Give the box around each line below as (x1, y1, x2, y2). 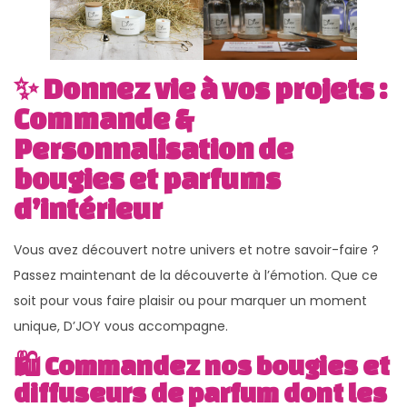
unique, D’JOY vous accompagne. (14, 317, 228, 336)
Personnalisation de (14, 133, 293, 165)
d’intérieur (14, 193, 163, 225)
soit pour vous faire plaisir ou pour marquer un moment (14, 292, 367, 311)
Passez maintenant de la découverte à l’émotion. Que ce (14, 266, 378, 285)
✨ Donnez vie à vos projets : (14, 73, 387, 105)
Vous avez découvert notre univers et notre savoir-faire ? (14, 241, 379, 260)
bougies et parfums (14, 163, 281, 195)
